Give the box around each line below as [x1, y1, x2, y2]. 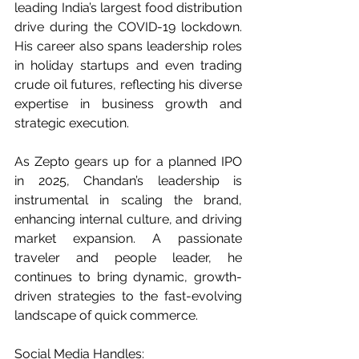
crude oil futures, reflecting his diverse [14, 77, 242, 92]
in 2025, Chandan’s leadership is [14, 173, 242, 188]
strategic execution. [14, 115, 129, 131]
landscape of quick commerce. [14, 308, 198, 323]
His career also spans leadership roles [14, 38, 242, 54]
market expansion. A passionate [14, 231, 242, 246]
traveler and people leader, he [14, 250, 242, 265]
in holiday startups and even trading [14, 58, 242, 73]
